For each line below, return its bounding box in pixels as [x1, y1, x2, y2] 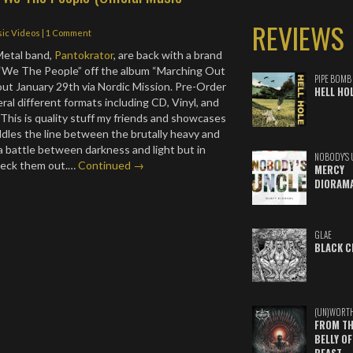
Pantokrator [54, 47, 114, 61]
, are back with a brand [113, 47, 223, 61]
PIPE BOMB [314, 72, 351, 85]
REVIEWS [251, 17, 344, 58]
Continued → [78, 158, 145, 172]
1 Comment [46, 27, 92, 38]
